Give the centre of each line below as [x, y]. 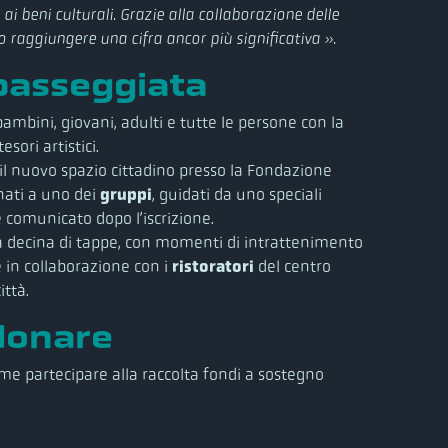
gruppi [126, 194]
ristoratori [213, 266]
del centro [292, 266]
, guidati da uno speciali [237, 194]
